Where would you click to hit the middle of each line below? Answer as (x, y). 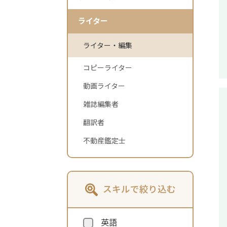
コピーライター (108, 67)
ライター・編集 (108, 45)
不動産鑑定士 (104, 140)
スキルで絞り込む (139, 189)
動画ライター (104, 86)
